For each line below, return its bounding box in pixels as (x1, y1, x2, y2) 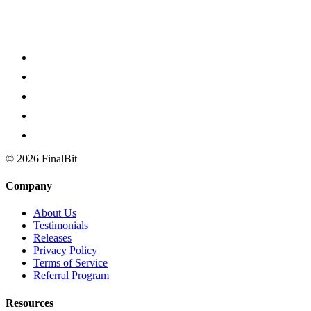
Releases (33, 232, 72, 244)
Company (6, 180, 52, 192)
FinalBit (39, 152, 77, 165)
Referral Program (33, 269, 109, 282)
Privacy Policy (33, 244, 97, 257)
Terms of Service (33, 257, 108, 269)
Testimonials (33, 219, 88, 232)
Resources (6, 296, 53, 309)
